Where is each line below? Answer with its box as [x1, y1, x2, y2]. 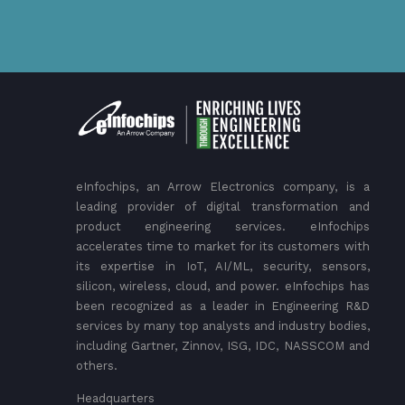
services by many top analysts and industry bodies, [75, 319, 370, 334]
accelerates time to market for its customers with [75, 240, 370, 254]
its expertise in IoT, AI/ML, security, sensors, [75, 259, 370, 274]
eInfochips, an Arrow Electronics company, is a [75, 180, 370, 194]
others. [75, 359, 118, 373]
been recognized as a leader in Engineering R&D [75, 299, 370, 314]
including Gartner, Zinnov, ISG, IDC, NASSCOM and [75, 339, 370, 353]
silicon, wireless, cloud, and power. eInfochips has [75, 279, 370, 294]
